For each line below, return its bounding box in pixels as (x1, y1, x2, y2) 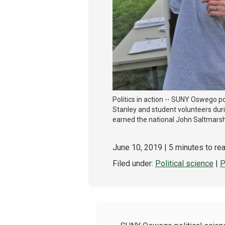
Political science (155, 158, 213, 168)
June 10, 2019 (113, 142, 162, 152)
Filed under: (113, 158, 155, 168)
